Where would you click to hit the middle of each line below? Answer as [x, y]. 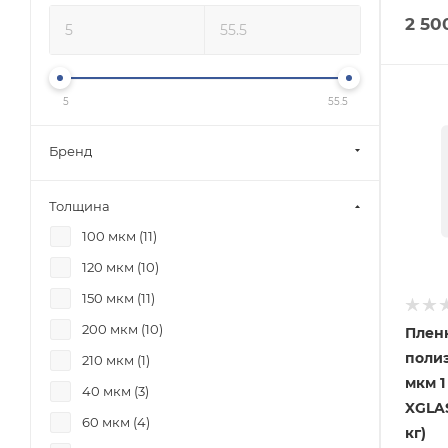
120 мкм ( [111, 267]
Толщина [79, 206]
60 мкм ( [109, 422]
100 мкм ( [112, 236]
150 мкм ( [111, 298]
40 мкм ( [110, 391]
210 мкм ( [111, 360]
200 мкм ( [113, 329]
